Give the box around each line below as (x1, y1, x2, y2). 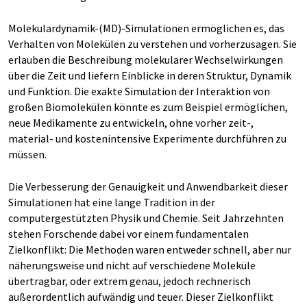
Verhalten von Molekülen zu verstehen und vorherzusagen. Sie (8, 37, 297, 51)
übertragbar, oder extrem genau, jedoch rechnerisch (8, 274, 251, 288)
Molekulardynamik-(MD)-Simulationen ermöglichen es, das (8, 21, 284, 35)
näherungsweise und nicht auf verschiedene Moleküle (8, 258, 256, 272)
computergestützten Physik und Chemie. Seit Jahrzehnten (8, 211, 284, 225)
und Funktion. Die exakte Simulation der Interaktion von (8, 84, 270, 98)
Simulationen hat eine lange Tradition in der (8, 195, 215, 209)
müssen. (8, 147, 47, 161)
